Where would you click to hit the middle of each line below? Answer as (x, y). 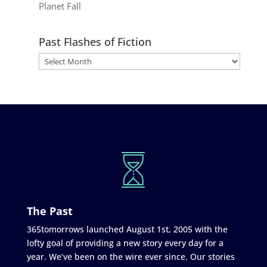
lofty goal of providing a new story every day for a (125, 243)
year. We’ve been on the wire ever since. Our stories (131, 256)
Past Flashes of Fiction (95, 41)
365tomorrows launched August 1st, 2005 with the (127, 229)
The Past (49, 211)
